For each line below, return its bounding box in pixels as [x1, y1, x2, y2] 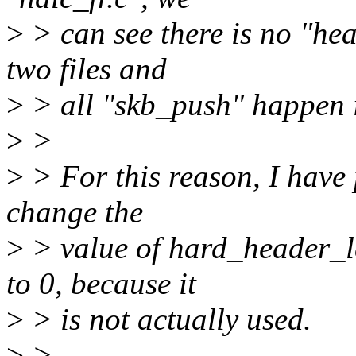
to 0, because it [6, 266, 196, 301]
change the [6, 195, 143, 230]
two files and [6, 52, 167, 87]
